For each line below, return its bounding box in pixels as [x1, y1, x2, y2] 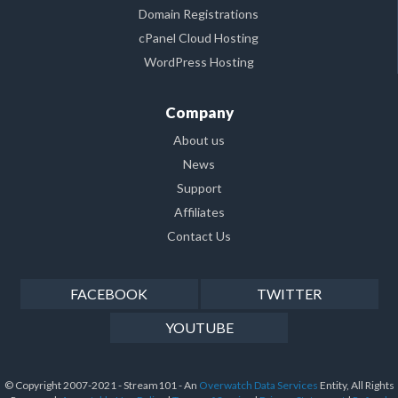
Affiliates [173, 204, 225, 219]
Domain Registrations [139, 6, 259, 21]
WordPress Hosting [143, 54, 254, 69]
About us [173, 132, 225, 147]
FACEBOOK [70, 285, 147, 302]
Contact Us [167, 228, 231, 243]
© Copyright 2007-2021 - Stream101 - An [4, 378, 199, 392]
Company [164, 103, 234, 122]
